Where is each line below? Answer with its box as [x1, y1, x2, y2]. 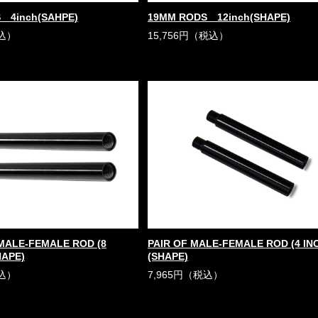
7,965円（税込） [147, 269, 223, 280]
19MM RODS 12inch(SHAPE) [147, 11, 290, 23]
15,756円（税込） [147, 30, 229, 41]
